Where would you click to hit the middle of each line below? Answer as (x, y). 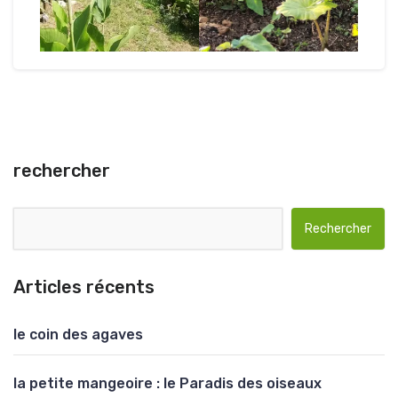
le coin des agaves (78, 335)
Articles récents (84, 287)
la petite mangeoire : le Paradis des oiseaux (167, 384)
